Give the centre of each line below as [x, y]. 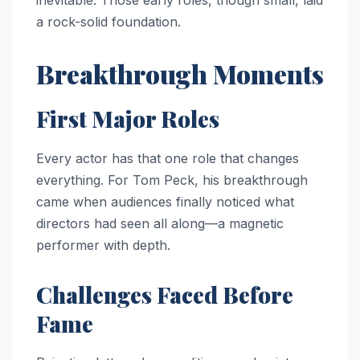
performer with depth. [103, 245]
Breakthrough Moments [180, 73]
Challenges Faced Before [165, 294]
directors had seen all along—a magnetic [160, 223]
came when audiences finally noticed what [165, 201]
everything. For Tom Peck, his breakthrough [172, 180]
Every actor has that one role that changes [168, 158]
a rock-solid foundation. [108, 21]
